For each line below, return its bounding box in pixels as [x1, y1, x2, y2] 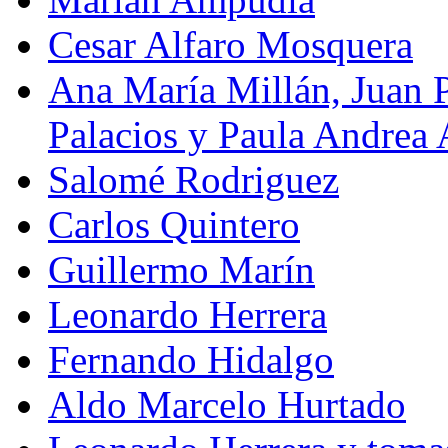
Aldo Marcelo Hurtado [48, 383, 406, 426]
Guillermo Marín [48, 248, 315, 291]
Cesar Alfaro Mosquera [48, 23, 413, 66]
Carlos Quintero [48, 203, 300, 246]
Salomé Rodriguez [48, 158, 339, 201]
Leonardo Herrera [48, 293, 327, 336]
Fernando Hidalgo [48, 338, 334, 381]
